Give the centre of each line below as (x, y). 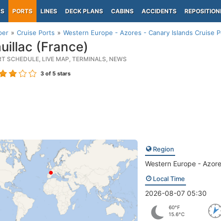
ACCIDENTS (159, 11)
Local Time (168, 179)
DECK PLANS (84, 11)
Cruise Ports (36, 33)
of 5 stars (57, 74)
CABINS (122, 11)
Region (163, 149)
